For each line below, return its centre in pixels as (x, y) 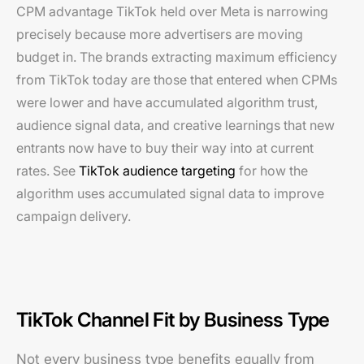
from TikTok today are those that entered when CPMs (177, 80)
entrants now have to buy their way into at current (165, 148)
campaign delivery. (74, 216)
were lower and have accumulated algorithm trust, (167, 102)
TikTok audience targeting (157, 171)
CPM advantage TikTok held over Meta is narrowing (172, 11)
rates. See (48, 171)
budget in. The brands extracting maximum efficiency (177, 57)
